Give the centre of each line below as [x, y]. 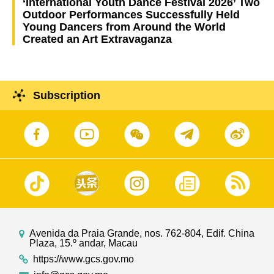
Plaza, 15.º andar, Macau [84, 243]
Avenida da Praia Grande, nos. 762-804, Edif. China [142, 233]
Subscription [66, 95]
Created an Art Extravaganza [97, 39]
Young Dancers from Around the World [124, 27]
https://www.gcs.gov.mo [84, 259]
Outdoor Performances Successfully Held [131, 14]
